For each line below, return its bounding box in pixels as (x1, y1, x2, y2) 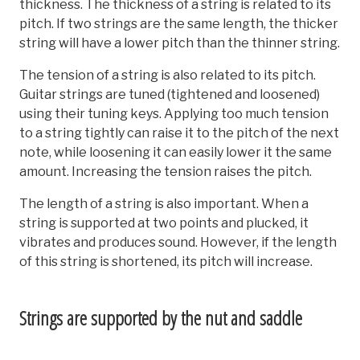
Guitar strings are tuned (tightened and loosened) (19, 86, 320, 102)
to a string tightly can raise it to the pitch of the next (19, 125, 339, 141)
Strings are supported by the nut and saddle (19, 304, 302, 331)
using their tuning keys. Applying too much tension (19, 105, 329, 121)
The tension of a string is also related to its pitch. (19, 67, 316, 83)
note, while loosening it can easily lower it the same (19, 144, 332, 160)
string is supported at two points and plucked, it (19, 215, 309, 231)
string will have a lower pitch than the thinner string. (19, 35, 340, 51)
